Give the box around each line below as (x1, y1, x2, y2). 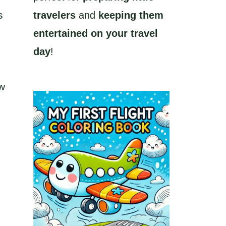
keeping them (98, 10, 163, 21)
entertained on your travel (33, 28, 158, 39)
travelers (33, 10, 76, 21)
